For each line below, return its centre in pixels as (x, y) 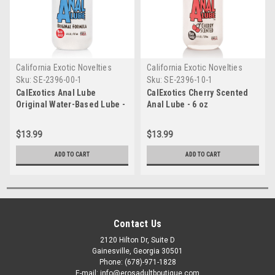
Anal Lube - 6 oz (177, 104)
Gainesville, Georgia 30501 (137, 251)
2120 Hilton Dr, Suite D (137, 240)
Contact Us (137, 223)
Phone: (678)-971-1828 (137, 262)
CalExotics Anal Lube (56, 92)
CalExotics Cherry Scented (198, 92)
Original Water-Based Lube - (71, 104)
